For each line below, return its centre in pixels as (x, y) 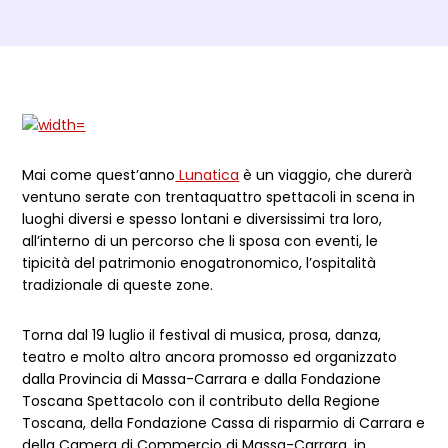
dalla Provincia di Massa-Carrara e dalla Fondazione (202, 379)
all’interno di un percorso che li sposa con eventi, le (200, 241)
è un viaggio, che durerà (326, 175)
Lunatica (207, 175)
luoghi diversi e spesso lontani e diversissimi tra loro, (202, 219)
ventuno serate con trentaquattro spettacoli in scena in (219, 197)
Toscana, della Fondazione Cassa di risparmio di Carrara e (224, 423)
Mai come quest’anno (99, 175)
